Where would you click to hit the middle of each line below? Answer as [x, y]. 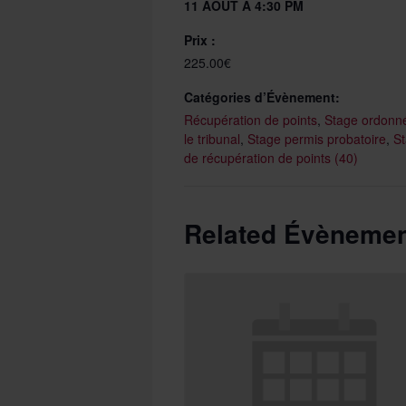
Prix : [200, 40]
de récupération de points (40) [271, 158]
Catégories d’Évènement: [262, 97]
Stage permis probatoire [317, 139]
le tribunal [212, 139]
